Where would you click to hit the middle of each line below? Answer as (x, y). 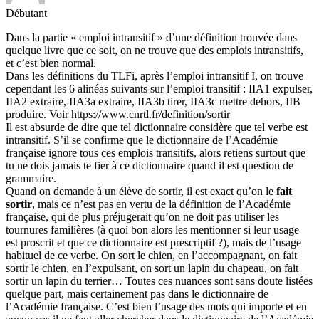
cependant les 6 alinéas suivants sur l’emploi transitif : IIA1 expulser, (159, 88)
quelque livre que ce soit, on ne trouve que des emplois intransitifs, (155, 50)
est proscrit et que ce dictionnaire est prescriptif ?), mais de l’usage (153, 242)
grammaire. (31, 178)
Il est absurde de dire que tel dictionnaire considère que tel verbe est (157, 127)
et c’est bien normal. (51, 63)
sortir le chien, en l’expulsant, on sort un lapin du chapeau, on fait (152, 268)
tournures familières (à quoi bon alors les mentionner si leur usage (152, 229)
